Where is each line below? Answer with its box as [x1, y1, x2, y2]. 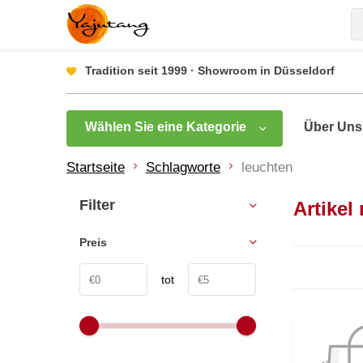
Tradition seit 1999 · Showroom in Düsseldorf [85, 64, 335, 77]
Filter [79, 197, 115, 213]
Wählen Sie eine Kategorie [85, 120, 246, 134]
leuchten [241, 160, 293, 175]
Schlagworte [146, 160, 220, 175]
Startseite [66, 160, 125, 175]
